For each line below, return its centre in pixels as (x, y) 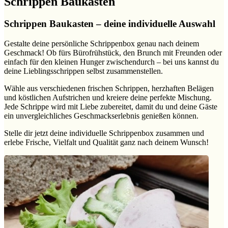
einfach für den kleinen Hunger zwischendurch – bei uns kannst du (111, 62)
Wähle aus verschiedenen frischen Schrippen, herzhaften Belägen (109, 89)
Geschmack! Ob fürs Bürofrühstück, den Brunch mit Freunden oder (113, 53)
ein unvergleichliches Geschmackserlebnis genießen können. (101, 116)
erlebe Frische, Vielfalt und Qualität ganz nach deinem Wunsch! (106, 142)
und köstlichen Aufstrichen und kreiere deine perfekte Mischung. (108, 98)
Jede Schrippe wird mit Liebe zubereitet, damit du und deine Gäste (111, 107)
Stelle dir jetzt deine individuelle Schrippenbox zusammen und (104, 133)
